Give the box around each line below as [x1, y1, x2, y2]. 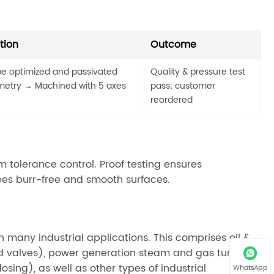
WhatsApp [233, 262, 267, 273]
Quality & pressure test [150, 65, 246, 80]
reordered [150, 93, 193, 108]
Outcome [150, 37, 197, 53]
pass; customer [150, 79, 216, 94]
